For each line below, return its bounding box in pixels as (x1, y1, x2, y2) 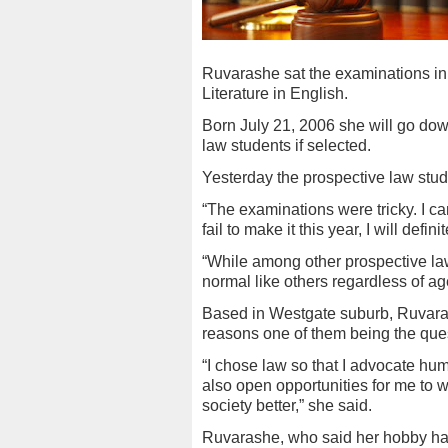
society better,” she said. (202, 397, 372, 414)
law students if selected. (202, 137, 371, 154)
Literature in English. (202, 85, 348, 102)
